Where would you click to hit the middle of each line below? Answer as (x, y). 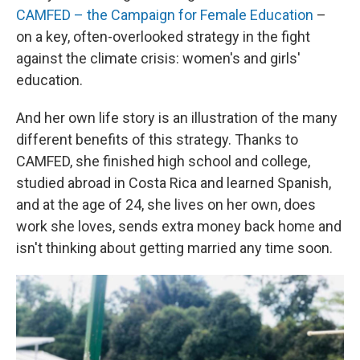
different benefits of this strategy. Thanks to (157, 139)
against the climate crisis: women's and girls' (158, 58)
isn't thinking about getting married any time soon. (174, 248)
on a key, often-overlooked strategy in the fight (163, 37)
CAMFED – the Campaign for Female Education (165, 15)
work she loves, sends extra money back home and (179, 226)
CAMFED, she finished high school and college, (163, 161)
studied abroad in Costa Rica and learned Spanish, (174, 183)
